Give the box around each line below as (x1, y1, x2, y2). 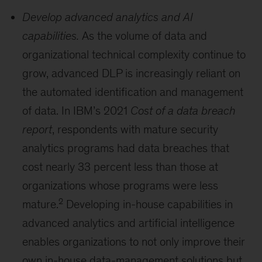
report (22, 123, 53, 136)
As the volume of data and (79, 29, 208, 42)
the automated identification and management (22, 85, 244, 98)
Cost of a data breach (130, 104, 236, 117)
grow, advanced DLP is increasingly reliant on (22, 67, 241, 80)
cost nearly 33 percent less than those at (22, 160, 219, 173)
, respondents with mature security (52, 123, 219, 136)
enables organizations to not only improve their (22, 235, 246, 248)
